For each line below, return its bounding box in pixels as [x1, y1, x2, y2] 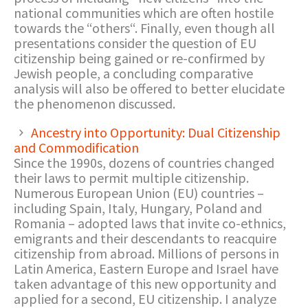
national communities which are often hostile [14, 4, 274, 21]
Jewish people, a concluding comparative [14, 65, 253, 82]
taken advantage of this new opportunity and [14, 275, 276, 292]
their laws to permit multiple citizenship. [14, 169, 249, 186]
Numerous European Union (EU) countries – [14, 184, 264, 201]
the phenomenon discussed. [14, 95, 175, 112]
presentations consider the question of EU [14, 34, 256, 52]
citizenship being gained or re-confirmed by [14, 49, 265, 67]
